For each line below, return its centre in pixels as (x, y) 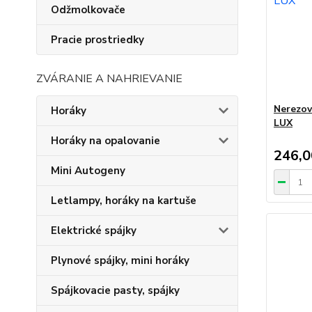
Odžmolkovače (88, 10)
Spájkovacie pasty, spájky (115, 290)
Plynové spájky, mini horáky (120, 260)
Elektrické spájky (94, 231)
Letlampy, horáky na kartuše (124, 201)
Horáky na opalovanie (106, 141)
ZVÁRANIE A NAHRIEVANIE (109, 79)
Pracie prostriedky (97, 40)
